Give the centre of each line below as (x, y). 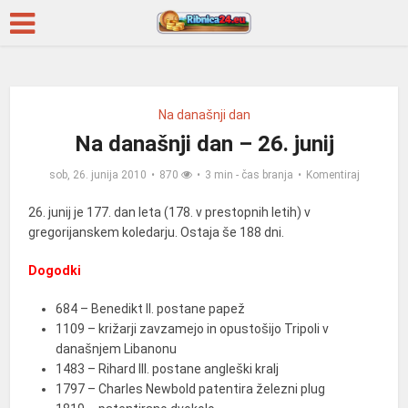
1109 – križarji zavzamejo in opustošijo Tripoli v (193, 329)
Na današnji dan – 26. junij (204, 144)
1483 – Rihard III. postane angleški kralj (168, 369)
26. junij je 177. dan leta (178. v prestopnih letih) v (170, 212)
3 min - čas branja (249, 175)
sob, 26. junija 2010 (97, 175)
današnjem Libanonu (117, 349)
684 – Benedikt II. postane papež (151, 309)
